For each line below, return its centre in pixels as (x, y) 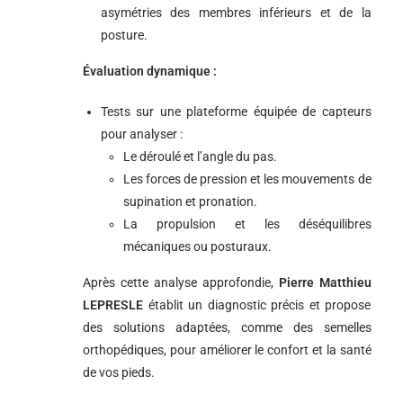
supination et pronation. (190, 201)
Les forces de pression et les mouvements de (247, 179)
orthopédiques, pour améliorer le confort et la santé (227, 350)
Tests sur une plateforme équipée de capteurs (236, 112)
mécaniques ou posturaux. (197, 246)
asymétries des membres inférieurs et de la (236, 13)
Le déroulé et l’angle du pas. (200, 157)
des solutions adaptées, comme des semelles (227, 327)
